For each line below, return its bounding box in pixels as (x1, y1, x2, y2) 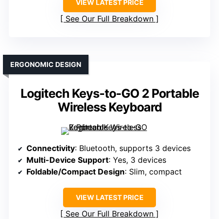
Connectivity (26, 143, 75, 153)
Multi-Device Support (26, 155, 109, 165)
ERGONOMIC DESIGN (10, 60, 81, 69)
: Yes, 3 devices (109, 155, 166, 165)
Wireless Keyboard (57, 100, 162, 115)
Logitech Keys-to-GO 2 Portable (20, 86, 199, 101)
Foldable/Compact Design (26, 167, 125, 177)
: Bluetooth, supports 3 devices (75, 143, 191, 153)
